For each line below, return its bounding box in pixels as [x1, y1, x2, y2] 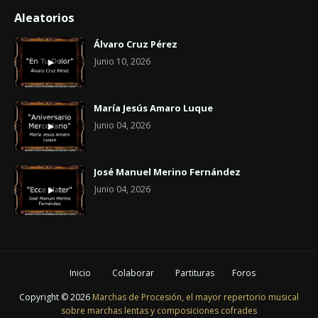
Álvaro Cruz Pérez [94, 37, 177, 50]
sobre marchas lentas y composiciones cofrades [61, 304, 257, 317]
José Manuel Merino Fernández [94, 165, 241, 178]
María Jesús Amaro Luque [94, 101, 213, 114]
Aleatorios [14, 9, 75, 26]
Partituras [175, 266, 214, 279]
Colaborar [112, 266, 154, 279]
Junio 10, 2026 [94, 55, 150, 67]
